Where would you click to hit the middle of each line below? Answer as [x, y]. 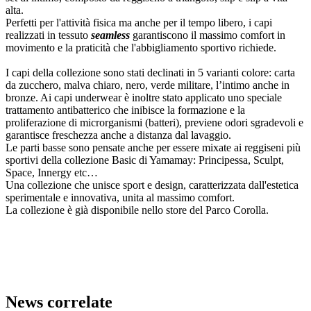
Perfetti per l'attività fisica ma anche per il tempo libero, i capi [139, 23]
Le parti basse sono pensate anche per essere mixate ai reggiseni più [153, 148]
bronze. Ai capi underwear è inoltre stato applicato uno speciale [144, 98]
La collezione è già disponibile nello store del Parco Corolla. [137, 210]
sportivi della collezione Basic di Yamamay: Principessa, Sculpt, [145, 160]
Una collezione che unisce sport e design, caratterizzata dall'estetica [152, 185]
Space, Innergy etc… [52, 173]
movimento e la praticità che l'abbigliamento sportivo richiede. [141, 48]
